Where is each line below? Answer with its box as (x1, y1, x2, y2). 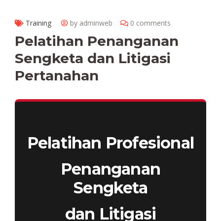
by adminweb (70, 18, 112, 28)
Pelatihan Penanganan (15, 32, 179, 49)
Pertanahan (15, 67, 99, 84)
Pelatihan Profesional (27, 133, 194, 152)
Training (26, 18, 51, 28)
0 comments (130, 18, 171, 28)
